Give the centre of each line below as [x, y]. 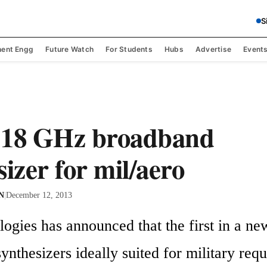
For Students [129, 49]
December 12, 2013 [39, 195]
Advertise [213, 49]
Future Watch [70, 49]
